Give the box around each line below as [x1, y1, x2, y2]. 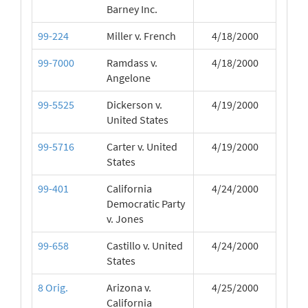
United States [107, 113, 168, 126]
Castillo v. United [107, 239, 183, 252]
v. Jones [107, 212, 144, 225]
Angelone [107, 71, 151, 85]
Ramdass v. [107, 56, 157, 69]
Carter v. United [107, 140, 177, 153]
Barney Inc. [107, 2, 157, 16]
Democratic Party [107, 197, 185, 210]
